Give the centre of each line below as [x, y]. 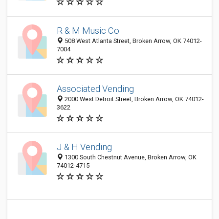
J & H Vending [84, 147]
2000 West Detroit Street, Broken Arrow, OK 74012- [133, 99]
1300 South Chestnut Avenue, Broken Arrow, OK [130, 157]
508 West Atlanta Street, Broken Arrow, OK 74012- [132, 41]
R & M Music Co [88, 31]
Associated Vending [95, 89]
